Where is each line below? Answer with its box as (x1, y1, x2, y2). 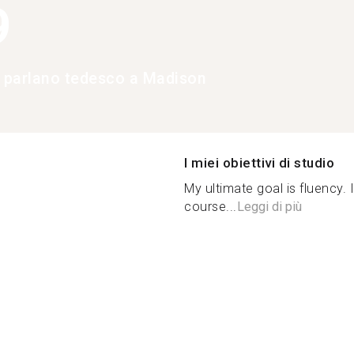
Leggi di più (236, 198, 302, 214)
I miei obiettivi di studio (184, 154, 334, 171)
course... (184, 198, 237, 214)
